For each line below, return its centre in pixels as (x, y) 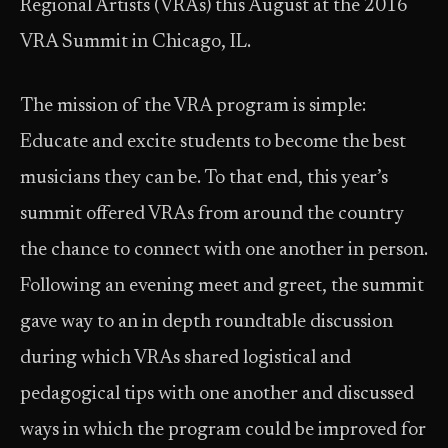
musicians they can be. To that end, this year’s (204, 178)
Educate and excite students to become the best (213, 142)
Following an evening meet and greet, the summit (222, 286)
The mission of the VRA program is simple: (193, 106)
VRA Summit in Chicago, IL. (135, 42)
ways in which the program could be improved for (223, 430)
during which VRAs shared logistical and (185, 358)
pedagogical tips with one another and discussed (217, 394)
